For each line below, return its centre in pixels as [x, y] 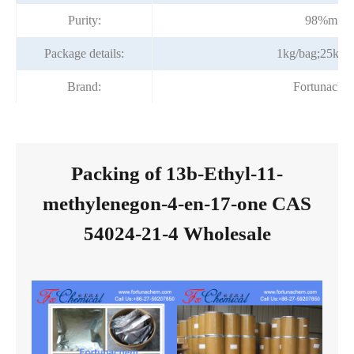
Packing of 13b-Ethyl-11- [177, 174]
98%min [326, 21]
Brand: [84, 87]
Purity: [84, 21]
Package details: [84, 54]
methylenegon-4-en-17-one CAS [177, 204]
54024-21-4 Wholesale [177, 234]
